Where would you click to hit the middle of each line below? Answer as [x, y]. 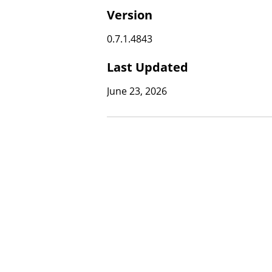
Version [130, 15]
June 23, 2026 [137, 91]
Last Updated [148, 67]
